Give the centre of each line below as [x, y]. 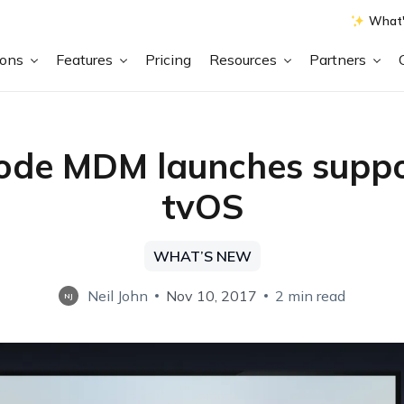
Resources [245, 59]
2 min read [310, 296]
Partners [340, 59]
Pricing [169, 59]
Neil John [118, 296]
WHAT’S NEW [202, 256]
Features [87, 59]
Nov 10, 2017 [211, 296]
